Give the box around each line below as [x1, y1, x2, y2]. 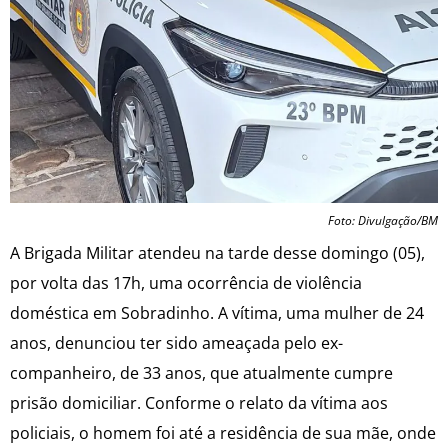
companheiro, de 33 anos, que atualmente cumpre [10, 362, 393, 385]
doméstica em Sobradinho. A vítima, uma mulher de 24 [10, 302, 424, 325]
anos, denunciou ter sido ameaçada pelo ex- [10, 332, 343, 355]
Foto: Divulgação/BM [328, 212, 438, 230]
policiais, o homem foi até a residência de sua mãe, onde [10, 422, 436, 445]
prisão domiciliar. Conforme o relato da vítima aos [10, 392, 388, 415]
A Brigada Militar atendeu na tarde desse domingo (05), [10, 242, 425, 265]
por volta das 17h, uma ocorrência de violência [10, 272, 362, 295]
